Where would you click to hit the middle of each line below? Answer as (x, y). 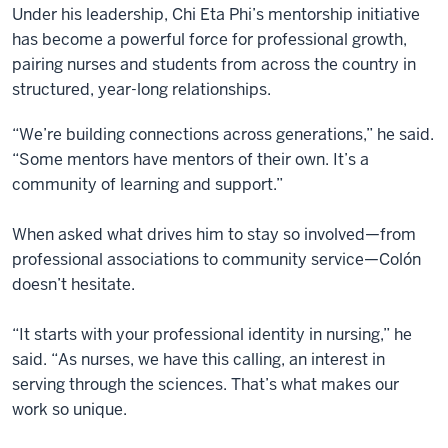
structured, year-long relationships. (141, 89)
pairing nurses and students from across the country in (214, 64)
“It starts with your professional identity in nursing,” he (212, 334)
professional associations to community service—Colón (216, 259)
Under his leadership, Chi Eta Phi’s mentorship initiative (216, 14)
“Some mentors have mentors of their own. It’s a (190, 159)
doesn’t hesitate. (73, 284)
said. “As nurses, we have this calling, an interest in (198, 359)
